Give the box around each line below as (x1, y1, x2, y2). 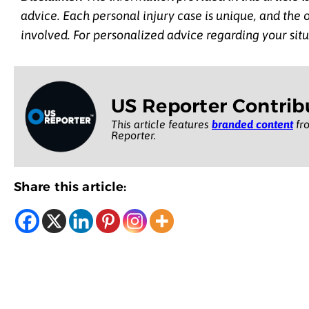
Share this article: (14, 179, 127, 195)
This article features (111, 118, 212, 131)
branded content (212, 118, 293, 131)
